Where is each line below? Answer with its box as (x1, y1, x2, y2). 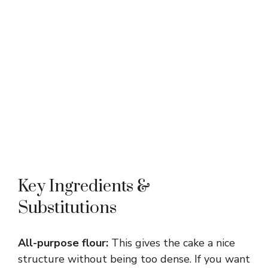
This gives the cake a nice (108, 236, 235, 251)
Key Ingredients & (18, 176, 150, 197)
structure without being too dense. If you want (18, 252, 250, 267)
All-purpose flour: (18, 236, 108, 251)
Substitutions (18, 197, 117, 219)
